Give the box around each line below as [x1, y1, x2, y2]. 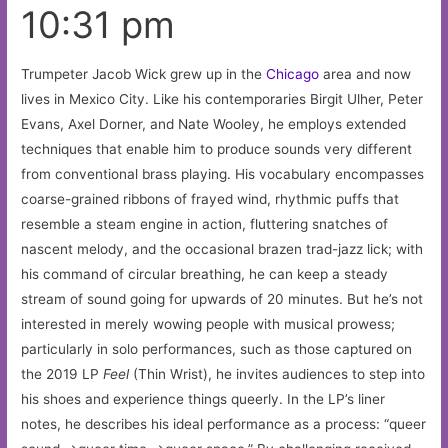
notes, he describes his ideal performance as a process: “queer [21, 416, 427, 433]
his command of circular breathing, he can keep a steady [21, 266, 389, 283]
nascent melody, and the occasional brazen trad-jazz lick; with [21, 241, 424, 258]
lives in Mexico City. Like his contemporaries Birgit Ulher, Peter [21, 91, 424, 108]
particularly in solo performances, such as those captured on [21, 341, 413, 358]
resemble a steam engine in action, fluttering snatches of [21, 216, 389, 233]
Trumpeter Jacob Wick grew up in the [21, 66, 267, 83]
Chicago [266, 66, 320, 83]
